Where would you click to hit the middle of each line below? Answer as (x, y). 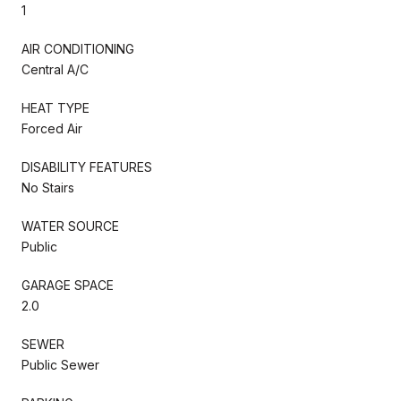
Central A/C (55, 69)
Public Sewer (60, 364)
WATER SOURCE (70, 226)
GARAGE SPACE (68, 285)
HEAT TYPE (55, 107)
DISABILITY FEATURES (87, 166)
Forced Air (52, 128)
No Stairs (48, 187)
